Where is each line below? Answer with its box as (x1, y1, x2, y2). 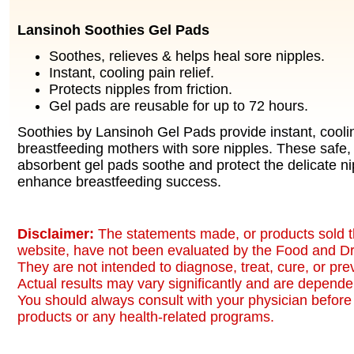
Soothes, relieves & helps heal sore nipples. (49, 48, 325, 64)
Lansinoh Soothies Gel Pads (17, 22, 209, 38)
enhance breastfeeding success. (17, 174, 221, 190)
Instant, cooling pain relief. (49, 65, 214, 81)
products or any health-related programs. (17, 309, 274, 325)
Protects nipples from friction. (49, 81, 232, 97)
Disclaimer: (17, 226, 98, 242)
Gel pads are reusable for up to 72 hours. (49, 98, 308, 114)
